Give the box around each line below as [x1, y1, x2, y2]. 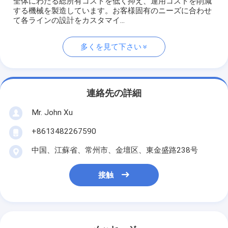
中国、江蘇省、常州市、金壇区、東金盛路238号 [31, 146, 198, 155]
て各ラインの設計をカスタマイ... [13, 16, 125, 25]
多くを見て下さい [80, 42, 141, 52]
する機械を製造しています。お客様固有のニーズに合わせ [13, 6, 212, 16]
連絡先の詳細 [87, 88, 141, 98]
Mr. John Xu [31, 107, 73, 117]
